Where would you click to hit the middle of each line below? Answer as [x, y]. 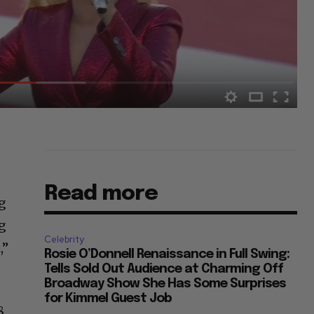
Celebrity [64, 240]
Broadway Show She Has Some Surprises [165, 284]
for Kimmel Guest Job [108, 299]
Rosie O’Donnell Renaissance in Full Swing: [167, 255]
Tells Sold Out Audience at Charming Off [164, 269]
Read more [101, 194]
